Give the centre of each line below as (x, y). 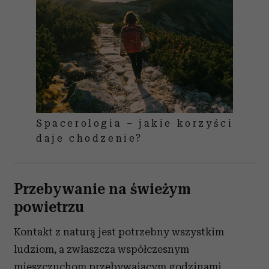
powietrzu (49, 207)
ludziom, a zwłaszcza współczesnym (101, 249)
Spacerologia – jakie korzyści (135, 123)
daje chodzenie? (90, 138)
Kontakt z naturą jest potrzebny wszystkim (119, 232)
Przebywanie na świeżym (102, 189)
